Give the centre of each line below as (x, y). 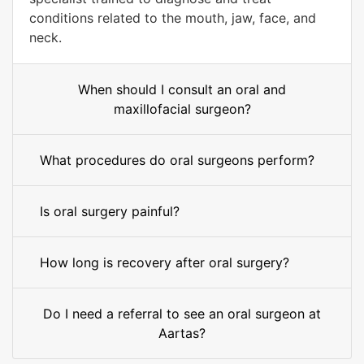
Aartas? (182, 333)
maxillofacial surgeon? (182, 109)
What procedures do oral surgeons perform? (177, 160)
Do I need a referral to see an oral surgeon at (182, 314)
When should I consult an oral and (182, 89)
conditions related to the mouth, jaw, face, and (173, 18)
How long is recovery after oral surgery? (165, 262)
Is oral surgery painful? (110, 211)
